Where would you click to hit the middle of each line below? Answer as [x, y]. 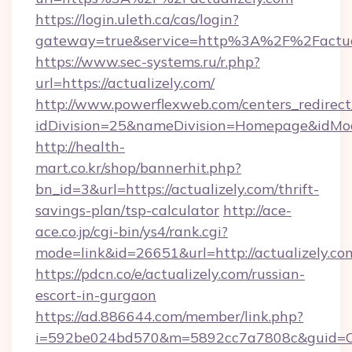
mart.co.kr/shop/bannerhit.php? [138, 168]
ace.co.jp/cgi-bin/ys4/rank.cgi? [132, 231]
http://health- [80, 147]
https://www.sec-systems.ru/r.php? [148, 62]
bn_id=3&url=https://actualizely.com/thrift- [177, 189]
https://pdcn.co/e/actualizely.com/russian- [170, 274]
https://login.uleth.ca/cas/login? [137, 19]
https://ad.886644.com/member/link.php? [169, 316]
